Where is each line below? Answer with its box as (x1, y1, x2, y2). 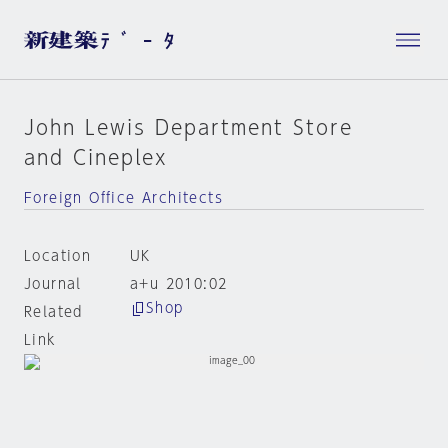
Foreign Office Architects (24, 191, 223, 205)
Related (24, 305, 83, 319)
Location (24, 249, 92, 263)
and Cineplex (24, 147, 168, 167)
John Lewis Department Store (24, 117, 353, 137)
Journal (24, 277, 82, 291)
